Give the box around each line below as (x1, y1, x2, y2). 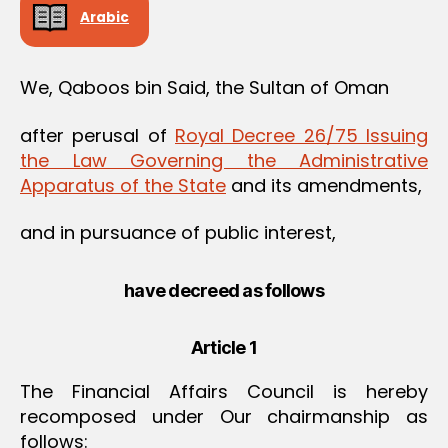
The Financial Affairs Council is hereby (20, 379, 428, 405)
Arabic (80, 7, 129, 27)
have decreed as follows (124, 280, 324, 302)
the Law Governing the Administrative (20, 147, 428, 173)
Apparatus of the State (20, 172, 226, 198)
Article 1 (190, 337, 258, 359)
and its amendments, (226, 172, 422, 198)
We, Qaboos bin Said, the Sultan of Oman (20, 75, 389, 101)
